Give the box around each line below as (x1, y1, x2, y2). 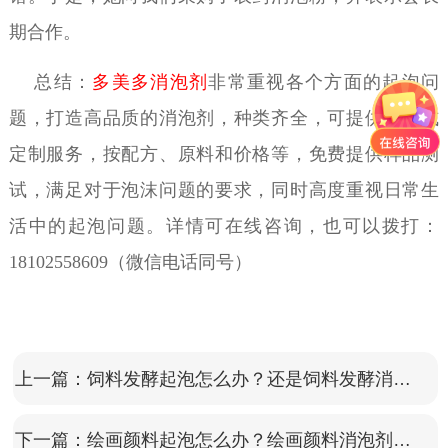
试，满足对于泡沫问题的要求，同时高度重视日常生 (8, 179, 440, 200)
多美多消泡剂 (92, 71, 209, 92)
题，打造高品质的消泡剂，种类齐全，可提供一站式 (8, 107, 440, 128)
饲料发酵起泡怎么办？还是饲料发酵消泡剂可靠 (392, 368, 411, 389)
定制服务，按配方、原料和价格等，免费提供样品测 (8, 143, 440, 164)
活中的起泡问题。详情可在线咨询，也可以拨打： (8, 215, 440, 236)
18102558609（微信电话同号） (8, 251, 252, 272)
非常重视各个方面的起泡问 (208, 71, 440, 92)
